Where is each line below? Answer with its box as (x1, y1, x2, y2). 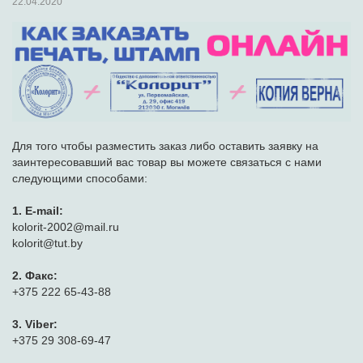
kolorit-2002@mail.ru (12, 220, 119, 234)
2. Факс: (12, 269, 58, 283)
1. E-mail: (12, 204, 63, 218)
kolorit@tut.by (12, 237, 83, 250)
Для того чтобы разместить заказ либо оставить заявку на (12, 139, 318, 153)
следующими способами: (12, 172, 147, 186)
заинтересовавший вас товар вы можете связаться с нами (12, 156, 322, 169)
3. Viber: (12, 318, 58, 331)
